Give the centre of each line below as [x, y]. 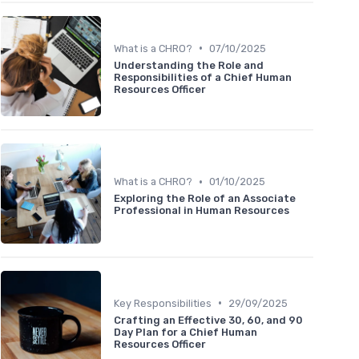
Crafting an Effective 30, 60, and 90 [208, 320]
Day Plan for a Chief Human [186, 332]
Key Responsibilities [163, 303]
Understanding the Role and [189, 65]
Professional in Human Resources [202, 211]
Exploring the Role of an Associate [205, 199]
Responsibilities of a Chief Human [203, 77]
